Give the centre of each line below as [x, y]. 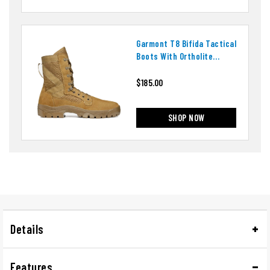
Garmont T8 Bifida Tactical [186, 44]
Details [27, 229]
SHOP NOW [186, 118]
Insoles [150, 69]
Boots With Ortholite [174, 56]
